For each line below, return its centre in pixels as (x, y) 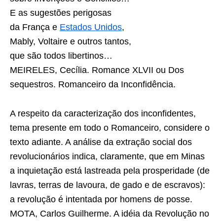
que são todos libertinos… (61, 56)
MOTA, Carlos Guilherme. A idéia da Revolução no (110, 214)
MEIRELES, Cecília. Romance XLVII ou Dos (97, 70)
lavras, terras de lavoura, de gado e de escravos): (108, 185)
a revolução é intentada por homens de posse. (101, 199)
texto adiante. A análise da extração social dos (101, 142)
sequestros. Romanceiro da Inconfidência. (93, 84)
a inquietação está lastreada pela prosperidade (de (110, 171)
